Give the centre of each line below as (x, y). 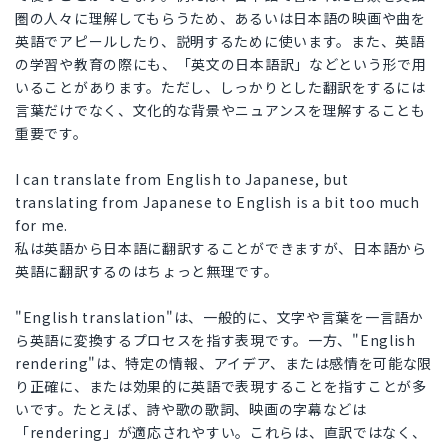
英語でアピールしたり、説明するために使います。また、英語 (220, 41)
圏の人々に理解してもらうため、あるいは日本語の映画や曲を (220, 18)
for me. (41, 225)
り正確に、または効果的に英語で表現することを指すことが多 (221, 386)
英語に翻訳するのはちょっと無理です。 (147, 271)
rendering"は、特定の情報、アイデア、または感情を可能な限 (224, 363)
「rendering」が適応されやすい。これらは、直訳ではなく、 (221, 432)
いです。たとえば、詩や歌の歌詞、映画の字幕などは (191, 409)
